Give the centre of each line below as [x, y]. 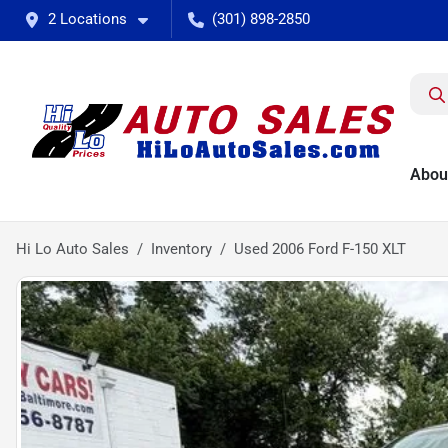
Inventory [181, 249]
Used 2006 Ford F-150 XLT [320, 249]
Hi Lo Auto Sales [72, 249]
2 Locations [87, 19]
